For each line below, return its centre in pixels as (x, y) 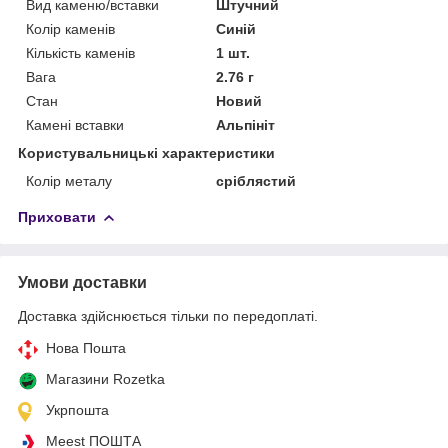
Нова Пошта (86, 347)
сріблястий (256, 180)
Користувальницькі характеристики (146, 152)
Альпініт (246, 124)
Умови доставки (82, 282)
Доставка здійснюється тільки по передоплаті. (168, 315)
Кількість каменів (80, 52)
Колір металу (69, 180)
